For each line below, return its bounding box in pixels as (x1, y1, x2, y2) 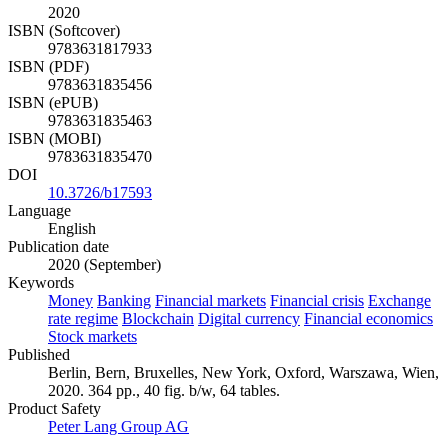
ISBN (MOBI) (8, 130, 101, 148)
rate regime (48, 310, 118, 328)
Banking (97, 292, 151, 310)
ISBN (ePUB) (8, 94, 98, 112)
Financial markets (155, 292, 266, 310)
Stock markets (48, 328, 137, 346)
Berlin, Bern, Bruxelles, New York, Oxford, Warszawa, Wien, (48, 364, 439, 382)
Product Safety (8, 400, 101, 418)
